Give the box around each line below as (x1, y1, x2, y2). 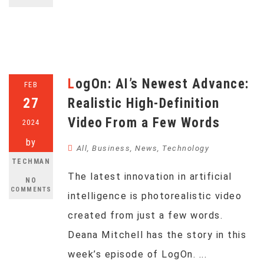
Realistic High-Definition (68, 95, 220, 111)
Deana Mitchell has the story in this (68, 229, 246, 240)
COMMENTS (10, 186, 52, 193)
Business (92, 144, 130, 153)
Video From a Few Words (68, 115, 220, 131)
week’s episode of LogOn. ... (68, 249, 207, 260)
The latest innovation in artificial (68, 171, 232, 182)
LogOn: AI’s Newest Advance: (68, 76, 75, 92)
